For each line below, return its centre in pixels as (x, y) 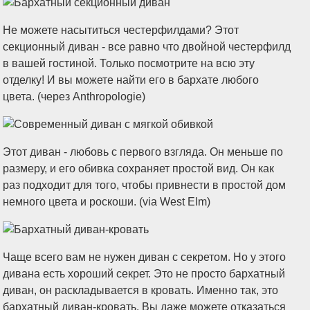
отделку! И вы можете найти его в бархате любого (131, 80)
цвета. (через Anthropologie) (74, 97)
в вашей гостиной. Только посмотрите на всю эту (129, 63)
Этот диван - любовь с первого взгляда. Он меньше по (143, 152)
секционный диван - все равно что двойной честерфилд (147, 47)
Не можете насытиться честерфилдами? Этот (121, 30)
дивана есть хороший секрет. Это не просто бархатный (144, 274)
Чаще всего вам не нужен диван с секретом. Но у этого (145, 257)
